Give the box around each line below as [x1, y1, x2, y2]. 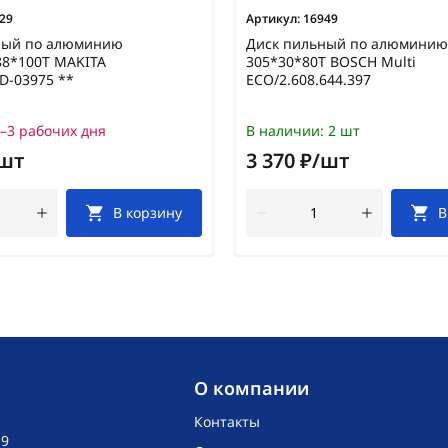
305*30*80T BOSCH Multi [246, 51, 416, 71]
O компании [193, 375, 309, 400]
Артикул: [246, 9, 300, 27]
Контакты [193, 411, 260, 431]
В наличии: [246, 120, 324, 140]
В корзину [113, 202, 183, 222]
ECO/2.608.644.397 [246, 69, 371, 89]
